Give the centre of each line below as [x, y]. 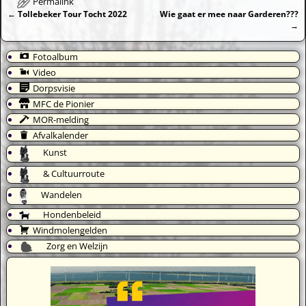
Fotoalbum [55, 56]
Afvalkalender [60, 135]
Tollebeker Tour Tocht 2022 [71, 13]
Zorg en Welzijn [77, 246]
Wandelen [61, 195]
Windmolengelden [70, 230]
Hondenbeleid [72, 214]
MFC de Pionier [63, 103]
